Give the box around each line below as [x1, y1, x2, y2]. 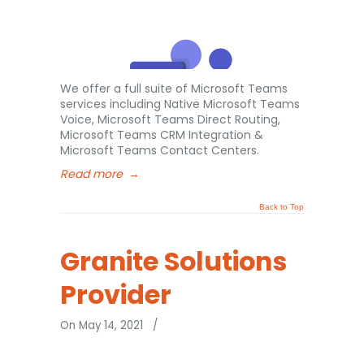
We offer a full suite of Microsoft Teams [60, 80, 288, 97]
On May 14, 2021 [60, 318, 146, 333]
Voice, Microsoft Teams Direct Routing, [60, 111, 280, 128]
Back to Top [259, 202, 304, 211]
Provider [60, 276, 171, 313]
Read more [60, 166, 123, 182]
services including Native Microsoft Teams [60, 96, 300, 112]
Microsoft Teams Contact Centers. [60, 142, 259, 158]
